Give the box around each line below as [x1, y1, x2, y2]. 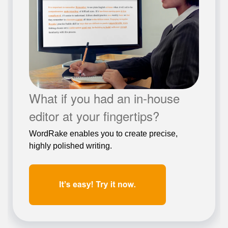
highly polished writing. [29, 141, 112, 150]
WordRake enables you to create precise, [29, 129, 178, 138]
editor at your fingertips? [29, 106, 160, 125]
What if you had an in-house [29, 89, 180, 107]
